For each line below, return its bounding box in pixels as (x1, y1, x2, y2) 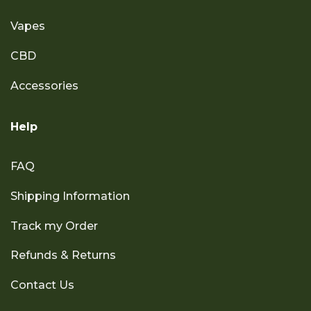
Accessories (10, 78, 78, 92)
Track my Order (10, 219, 98, 233)
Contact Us (10, 278, 74, 292)
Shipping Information (10, 189, 130, 203)
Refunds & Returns (10, 249, 116, 262)
